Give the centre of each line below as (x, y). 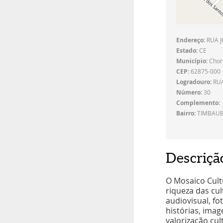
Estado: (187, 51)
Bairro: (186, 113)
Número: (189, 93)
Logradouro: (194, 82)
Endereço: (190, 40)
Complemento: (198, 103)
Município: (192, 61)
